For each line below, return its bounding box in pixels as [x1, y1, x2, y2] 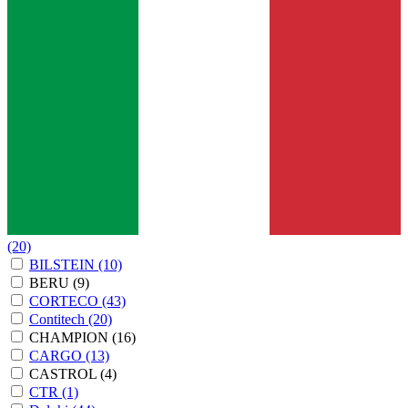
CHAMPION [29, 329, 112, 345]
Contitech [29, 311, 88, 327]
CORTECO [29, 292, 102, 309]
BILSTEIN [29, 256, 98, 272]
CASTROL [29, 365, 100, 382]
